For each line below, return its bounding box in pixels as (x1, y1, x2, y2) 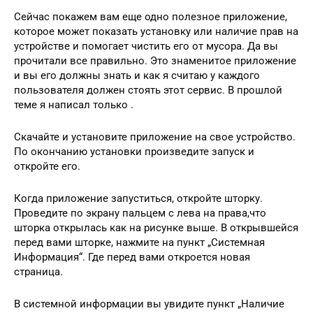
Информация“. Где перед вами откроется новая (14, 250, 250, 263)
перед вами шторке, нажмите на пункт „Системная (14, 235, 265, 249)
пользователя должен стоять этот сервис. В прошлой (14, 83, 282, 96)
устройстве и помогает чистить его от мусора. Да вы (14, 39, 278, 52)
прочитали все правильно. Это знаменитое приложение (14, 54, 296, 67)
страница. (14, 265, 63, 278)
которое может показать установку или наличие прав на (14, 24, 298, 38)
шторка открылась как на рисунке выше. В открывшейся (14, 221, 298, 234)
